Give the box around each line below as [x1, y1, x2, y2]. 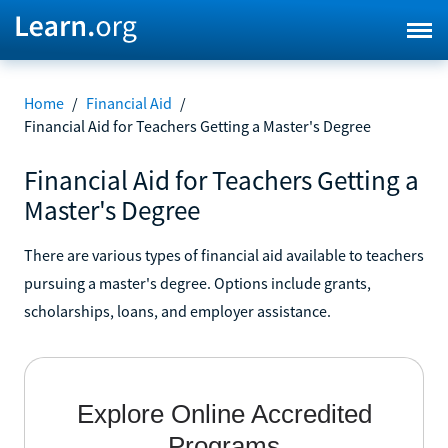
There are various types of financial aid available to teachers [24, 244, 424, 265]
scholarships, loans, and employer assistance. [24, 300, 331, 321]
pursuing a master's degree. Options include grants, [24, 272, 371, 293]
